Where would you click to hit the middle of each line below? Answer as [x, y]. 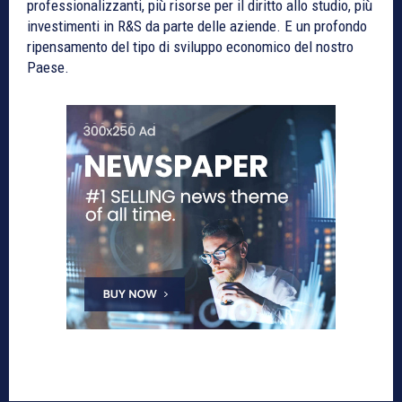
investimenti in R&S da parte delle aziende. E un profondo [197, 26]
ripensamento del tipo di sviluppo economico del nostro [190, 47]
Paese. [48, 68]
